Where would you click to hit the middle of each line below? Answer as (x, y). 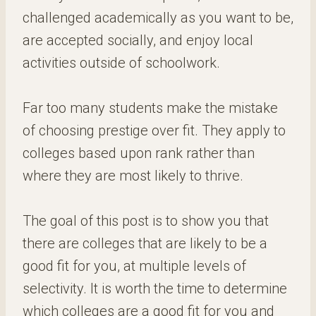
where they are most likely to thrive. (133, 176)
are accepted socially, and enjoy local (138, 40)
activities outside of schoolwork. (121, 63)
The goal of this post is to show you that (146, 221)
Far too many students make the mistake (150, 108)
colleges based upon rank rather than (139, 153)
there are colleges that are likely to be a (145, 243)
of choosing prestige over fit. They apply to (154, 130)
